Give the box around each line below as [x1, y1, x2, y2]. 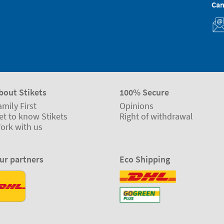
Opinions [119, 99, 153, 111]
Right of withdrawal [119, 110, 193, 122]
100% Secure [119, 86, 169, 98]
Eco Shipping [119, 153, 170, 165]
